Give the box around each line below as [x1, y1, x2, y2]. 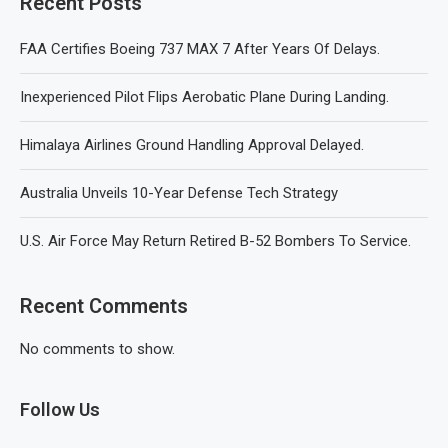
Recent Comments [20, 294, 188, 318]
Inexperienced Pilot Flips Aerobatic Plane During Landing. [20, 88, 389, 106]
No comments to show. [20, 340, 175, 358]
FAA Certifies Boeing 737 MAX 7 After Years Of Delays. [20, 40, 380, 58]
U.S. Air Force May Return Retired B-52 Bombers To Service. [20, 232, 411, 250]
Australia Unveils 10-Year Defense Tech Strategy [20, 184, 338, 202]
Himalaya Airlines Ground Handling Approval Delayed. [20, 136, 364, 154]
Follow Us [20, 399, 100, 420]
